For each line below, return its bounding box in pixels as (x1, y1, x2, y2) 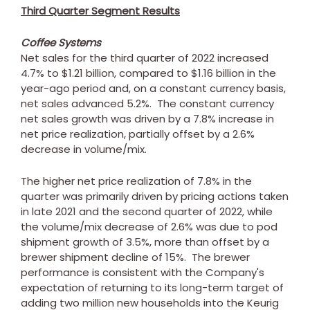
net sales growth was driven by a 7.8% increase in (21, 111, 274, 126)
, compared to (114, 65, 191, 80)
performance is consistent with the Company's (21, 264, 264, 280)
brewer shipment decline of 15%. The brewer (21, 249, 250, 264)
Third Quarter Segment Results (21, 3, 180, 18)
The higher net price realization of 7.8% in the (21, 173, 252, 188)
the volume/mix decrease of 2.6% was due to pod (21, 219, 277, 234)
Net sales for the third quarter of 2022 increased (21, 50, 268, 65)
